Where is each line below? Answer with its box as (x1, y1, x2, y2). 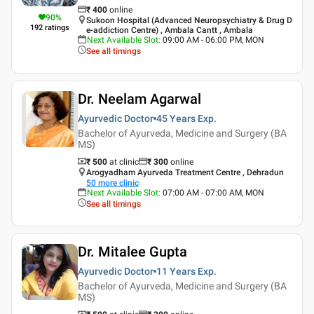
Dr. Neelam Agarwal (78, 90, 201, 107)
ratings (45, 22, 69, 32)
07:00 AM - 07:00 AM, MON (163, 187, 264, 198)
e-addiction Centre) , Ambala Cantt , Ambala (86, 25, 253, 35)
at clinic (109, 156, 139, 167)
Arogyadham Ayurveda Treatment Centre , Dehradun (86, 167, 284, 177)
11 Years (156, 265, 196, 277)
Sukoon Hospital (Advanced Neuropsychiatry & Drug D (86, 15, 292, 25)
